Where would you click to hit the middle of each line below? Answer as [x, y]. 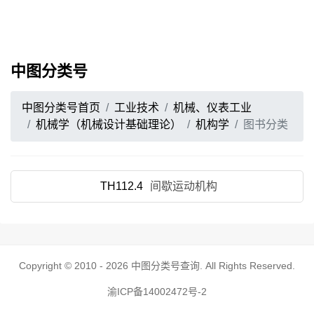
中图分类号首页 [61, 108]
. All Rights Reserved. [247, 266]
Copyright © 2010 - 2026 [75, 266]
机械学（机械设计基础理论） [109, 124]
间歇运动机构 [184, 186]
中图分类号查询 [165, 266]
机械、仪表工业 [212, 108]
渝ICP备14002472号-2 [157, 292]
